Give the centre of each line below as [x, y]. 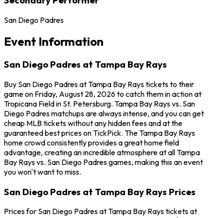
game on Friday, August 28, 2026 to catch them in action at [103, 94]
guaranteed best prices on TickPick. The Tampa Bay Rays [100, 133]
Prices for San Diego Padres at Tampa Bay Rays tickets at [100, 211]
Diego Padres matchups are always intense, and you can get [104, 114]
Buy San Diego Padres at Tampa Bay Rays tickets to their [99, 84]
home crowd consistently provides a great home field [91, 143]
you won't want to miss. [43, 172]
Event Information [54, 42]
